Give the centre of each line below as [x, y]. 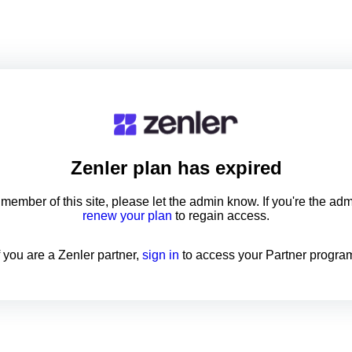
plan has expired [204, 168]
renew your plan [127, 216]
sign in [162, 255]
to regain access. [221, 216]
